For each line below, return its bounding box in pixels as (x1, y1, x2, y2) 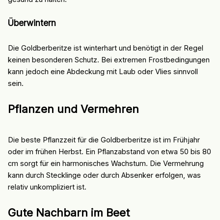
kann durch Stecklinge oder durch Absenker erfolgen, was (7, 170, 201, 180)
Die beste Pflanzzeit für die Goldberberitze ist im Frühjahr (7, 135, 200, 144)
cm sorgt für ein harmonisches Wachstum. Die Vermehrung (7, 159, 204, 168)
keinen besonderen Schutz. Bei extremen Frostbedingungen (7, 55, 210, 65)
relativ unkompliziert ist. (7, 182, 86, 192)
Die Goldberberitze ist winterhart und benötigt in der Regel (7, 44, 203, 53)
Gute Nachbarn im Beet (7, 206, 130, 219)
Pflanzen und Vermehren (7, 103, 139, 116)
